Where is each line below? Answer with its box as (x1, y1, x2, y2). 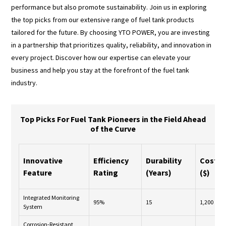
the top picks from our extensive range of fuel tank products (11, 15, 195, 24)
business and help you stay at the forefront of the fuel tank (11, 65, 190, 75)
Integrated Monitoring (23, 193, 80, 201)
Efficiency (93, 155, 129, 165)
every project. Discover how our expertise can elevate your (11, 52, 191, 62)
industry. (11, 78, 38, 87)
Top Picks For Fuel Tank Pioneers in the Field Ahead (20, 114, 206, 124)
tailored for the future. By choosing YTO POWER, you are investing (11, 27, 210, 37)
